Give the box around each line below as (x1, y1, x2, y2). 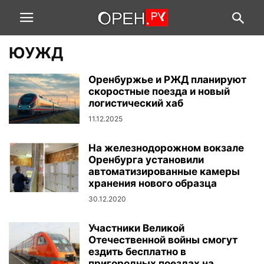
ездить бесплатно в (88, 246, 186, 258)
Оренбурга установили (88, 154, 204, 166)
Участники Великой (88, 222, 184, 234)
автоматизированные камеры (88, 166, 240, 177)
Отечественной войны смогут (88, 234, 237, 246)
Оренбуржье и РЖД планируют (88, 74, 246, 85)
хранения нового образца (88, 177, 217, 189)
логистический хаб (88, 97, 183, 109)
